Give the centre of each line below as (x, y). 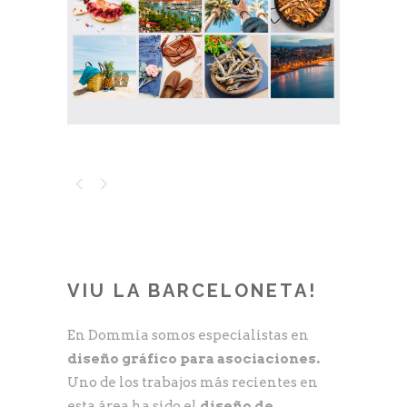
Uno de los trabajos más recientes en (193, 382)
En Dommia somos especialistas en (188, 335)
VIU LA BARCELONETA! (192, 290)
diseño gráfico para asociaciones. (194, 358)
